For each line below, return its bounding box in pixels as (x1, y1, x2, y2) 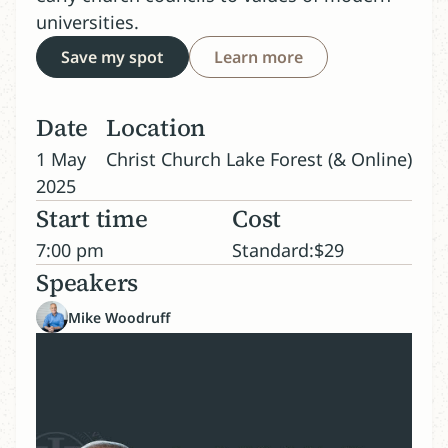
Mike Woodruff (68, 307, 170, 327)
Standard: (232, 238, 314, 262)
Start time (36, 202, 148, 235)
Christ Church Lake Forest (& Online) (106, 147, 412, 171)
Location (106, 111, 207, 144)
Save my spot (61, 46, 164, 68)
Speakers (36, 266, 139, 299)
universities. (36, 10, 139, 34)
